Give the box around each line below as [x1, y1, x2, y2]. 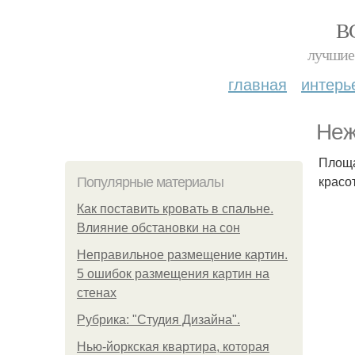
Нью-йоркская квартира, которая [77, 340, 269, 353]
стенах [77, 286, 116, 300]
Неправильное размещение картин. [77, 248, 288, 261]
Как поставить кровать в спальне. [77, 202, 273, 216]
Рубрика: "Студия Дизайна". [77, 313, 240, 326]
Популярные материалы [77, 174, 223, 190]
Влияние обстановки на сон [77, 221, 240, 235]
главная [228, 72, 287, 95]
